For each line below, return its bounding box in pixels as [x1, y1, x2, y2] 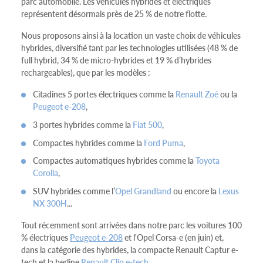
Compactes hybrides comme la [33, 136, 144, 149]
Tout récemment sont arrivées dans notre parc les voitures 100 [21, 219, 242, 231]
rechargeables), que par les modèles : [21, 66, 152, 78]
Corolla [33, 167, 58, 179]
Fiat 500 [133, 118, 162, 130]
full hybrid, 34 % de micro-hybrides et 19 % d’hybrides [21, 54, 211, 66]
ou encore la [171, 185, 218, 197]
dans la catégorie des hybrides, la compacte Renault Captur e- [21, 244, 238, 256]
